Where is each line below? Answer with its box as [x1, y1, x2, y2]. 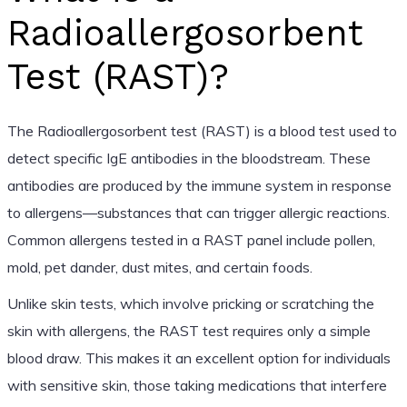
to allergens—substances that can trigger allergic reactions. [6, 203, 390, 222]
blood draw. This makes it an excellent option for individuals [6, 348, 391, 367]
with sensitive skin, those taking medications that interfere [6, 375, 387, 394]
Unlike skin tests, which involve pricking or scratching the [6, 293, 374, 313]
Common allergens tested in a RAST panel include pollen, [6, 230, 375, 249]
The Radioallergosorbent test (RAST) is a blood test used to [6, 121, 397, 140]
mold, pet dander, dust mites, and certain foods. [6, 257, 313, 276]
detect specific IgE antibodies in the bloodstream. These [6, 148, 371, 167]
